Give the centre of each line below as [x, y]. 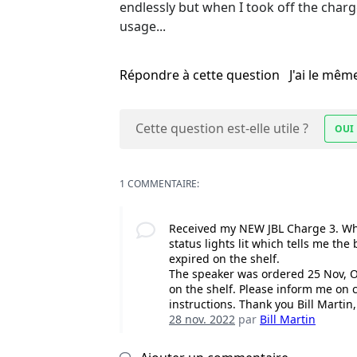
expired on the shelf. [225, 259]
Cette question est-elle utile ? [222, 129]
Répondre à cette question [201, 75]
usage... [143, 27]
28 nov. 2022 [202, 320]
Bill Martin [288, 320]
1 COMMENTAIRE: [159, 184]
